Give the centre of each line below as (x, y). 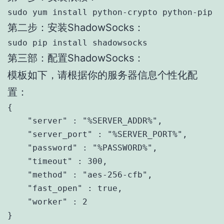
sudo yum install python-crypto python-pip (110, 12)
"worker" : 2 (47, 201)
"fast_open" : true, (65, 188)
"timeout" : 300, (57, 161)
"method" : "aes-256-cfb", (80, 174)
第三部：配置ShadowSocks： (76, 58)
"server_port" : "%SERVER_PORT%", (97, 134)
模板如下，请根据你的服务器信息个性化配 (102, 75)
